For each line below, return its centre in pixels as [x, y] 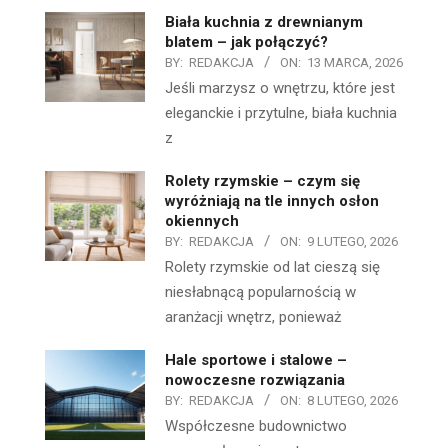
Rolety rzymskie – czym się [262, 180]
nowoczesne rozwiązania [255, 379]
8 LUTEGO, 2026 [352, 400]
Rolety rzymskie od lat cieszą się [272, 266]
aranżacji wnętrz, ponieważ [253, 316]
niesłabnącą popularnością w [260, 291]
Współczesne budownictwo [256, 425]
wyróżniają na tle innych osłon [272, 200]
